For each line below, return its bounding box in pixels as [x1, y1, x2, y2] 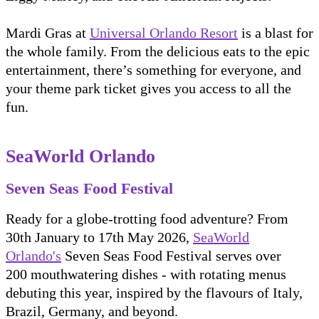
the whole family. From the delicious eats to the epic [6, 43, 310, 60]
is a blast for [238, 25, 313, 41]
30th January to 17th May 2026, [6, 229, 193, 246]
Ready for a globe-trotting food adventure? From [6, 211, 288, 227]
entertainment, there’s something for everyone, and [6, 62, 301, 78]
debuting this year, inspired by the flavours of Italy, [6, 285, 303, 301]
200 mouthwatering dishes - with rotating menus [6, 266, 286, 283]
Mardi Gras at [6, 25, 90, 41]
